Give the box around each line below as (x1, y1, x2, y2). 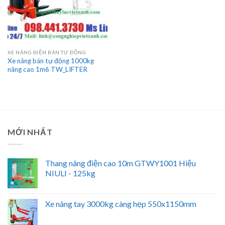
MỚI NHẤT (8, 127, 53, 137)
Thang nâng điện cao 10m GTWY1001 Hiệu (45, 158, 196, 168)
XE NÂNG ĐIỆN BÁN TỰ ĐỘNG (7, 49, 86, 56)
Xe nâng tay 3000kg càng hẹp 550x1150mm (45, 198, 196, 208)
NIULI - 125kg (45, 168, 95, 178)
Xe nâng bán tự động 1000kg (7, 57, 94, 65)
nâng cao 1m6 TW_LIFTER (7, 65, 87, 74)
